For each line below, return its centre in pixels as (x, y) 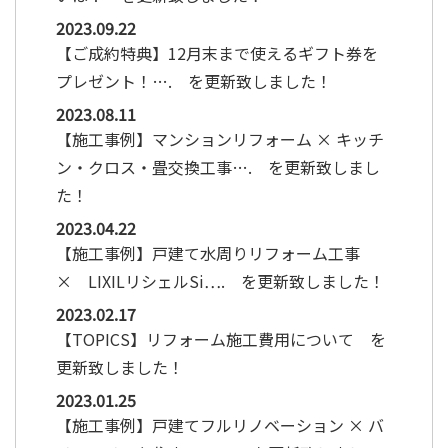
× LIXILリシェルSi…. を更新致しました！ (220, 280)
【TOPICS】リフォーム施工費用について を (221, 338)
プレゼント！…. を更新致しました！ (194, 80)
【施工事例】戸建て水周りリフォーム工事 (216, 252)
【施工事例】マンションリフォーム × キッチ (220, 138)
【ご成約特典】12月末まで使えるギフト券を (217, 52)
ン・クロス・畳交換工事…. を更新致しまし (218, 166)
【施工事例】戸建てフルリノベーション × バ (220, 424)
